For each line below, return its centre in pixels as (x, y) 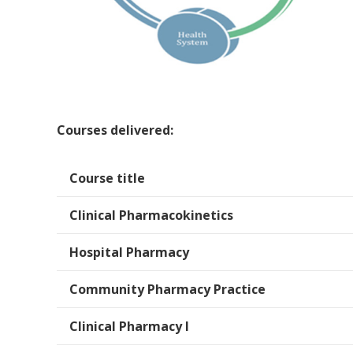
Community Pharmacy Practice (167, 290)
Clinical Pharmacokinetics (151, 216)
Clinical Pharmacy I (129, 327)
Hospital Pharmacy (129, 253)
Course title (107, 178)
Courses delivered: (115, 130)
